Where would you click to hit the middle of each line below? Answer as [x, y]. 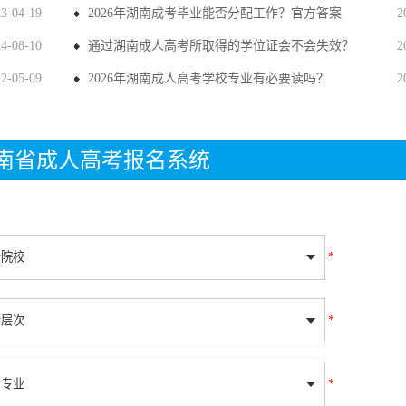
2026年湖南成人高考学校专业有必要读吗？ [208, 78]
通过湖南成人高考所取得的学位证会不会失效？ [221, 46]
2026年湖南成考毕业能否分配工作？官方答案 [214, 13]
